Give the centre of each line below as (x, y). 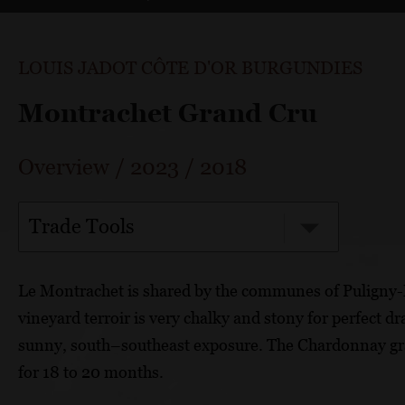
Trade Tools (82, 226)
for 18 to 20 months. (91, 372)
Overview (64, 166)
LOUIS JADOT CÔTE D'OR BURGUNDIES (190, 67)
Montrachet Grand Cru (168, 113)
